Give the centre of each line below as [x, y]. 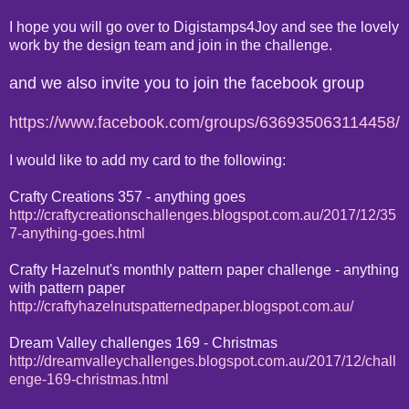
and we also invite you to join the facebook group [187, 83]
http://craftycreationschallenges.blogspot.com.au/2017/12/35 [203, 215]
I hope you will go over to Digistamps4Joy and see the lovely [204, 26]
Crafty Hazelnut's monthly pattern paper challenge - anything [204, 269]
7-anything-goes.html [77, 233]
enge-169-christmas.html [89, 379]
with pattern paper [67, 288]
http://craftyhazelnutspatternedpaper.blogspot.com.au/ [181, 306]
